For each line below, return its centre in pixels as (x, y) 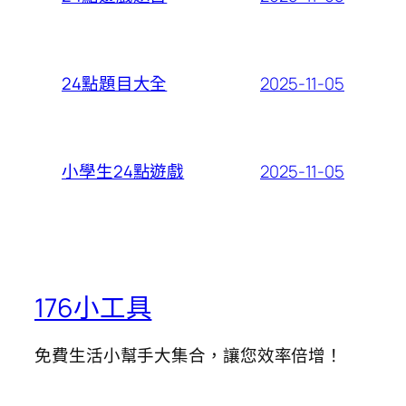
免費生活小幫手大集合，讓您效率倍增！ (189, 355)
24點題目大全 (115, 83)
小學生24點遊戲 (123, 171)
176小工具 (93, 307)
